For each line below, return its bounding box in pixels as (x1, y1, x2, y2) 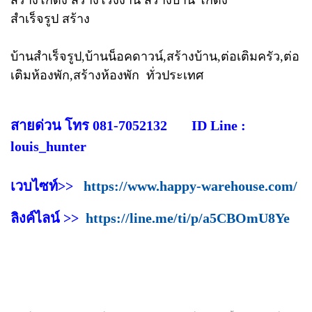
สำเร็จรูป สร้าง (10, 11, 90, 26)
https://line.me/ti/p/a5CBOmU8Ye (86, 210, 290, 226)
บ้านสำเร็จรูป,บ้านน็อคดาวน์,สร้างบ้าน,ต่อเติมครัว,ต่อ (10, 49, 299, 63)
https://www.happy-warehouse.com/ (84, 178, 297, 194)
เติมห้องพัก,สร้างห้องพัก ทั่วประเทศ (10, 68, 203, 82)
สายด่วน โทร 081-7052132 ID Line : (10, 117, 246, 133)
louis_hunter (10, 138, 86, 154)
